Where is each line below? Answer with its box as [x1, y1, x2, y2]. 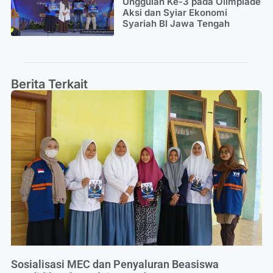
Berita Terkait [11, 76, 88, 91]
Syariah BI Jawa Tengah [122, 17, 230, 29]
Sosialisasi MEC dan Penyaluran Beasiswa [11, 258, 219, 271]
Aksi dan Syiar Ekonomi [122, 6, 227, 18]
